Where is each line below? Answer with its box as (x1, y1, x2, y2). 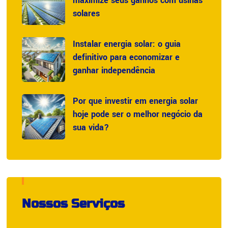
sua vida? (72, 122, 109, 134)
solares (72, 8, 100, 20)
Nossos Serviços (21, 196, 125, 211)
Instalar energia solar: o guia (72, 38, 181, 50)
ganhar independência (72, 65, 155, 77)
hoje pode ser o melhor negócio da (72, 108, 203, 121)
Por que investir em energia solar (72, 95, 198, 107)
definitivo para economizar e (72, 51, 180, 64)
